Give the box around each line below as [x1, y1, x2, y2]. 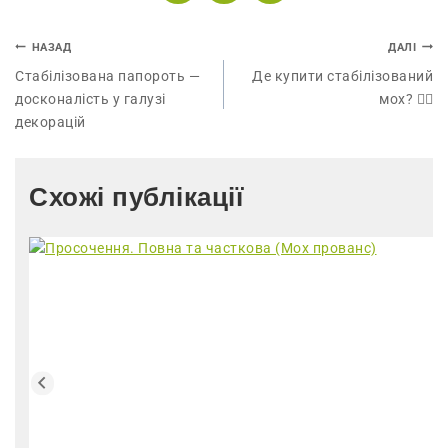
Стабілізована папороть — [15, 68, 200, 85]
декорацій [15, 114, 86, 131]
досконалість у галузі [15, 91, 166, 108]
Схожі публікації [29, 182, 243, 213]
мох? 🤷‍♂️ [379, 91, 433, 108]
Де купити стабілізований [252, 68, 433, 85]
